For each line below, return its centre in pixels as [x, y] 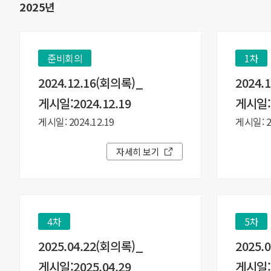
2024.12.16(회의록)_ [90, 83]
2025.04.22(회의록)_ [90, 246]
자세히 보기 [138, 152]
